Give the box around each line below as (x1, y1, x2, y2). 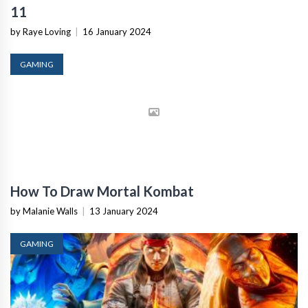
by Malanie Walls (10, 206, 78, 217)
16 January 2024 (82, 26, 151, 37)
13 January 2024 (89, 206, 158, 217)
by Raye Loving (10, 26, 71, 37)
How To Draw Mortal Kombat (10, 183, 194, 199)
